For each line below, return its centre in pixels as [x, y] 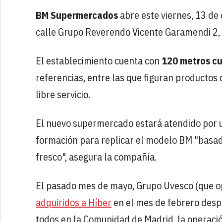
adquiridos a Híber [74, 202]
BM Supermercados [77, 15]
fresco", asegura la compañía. [97, 157]
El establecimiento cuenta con [99, 60]
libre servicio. [63, 94]
